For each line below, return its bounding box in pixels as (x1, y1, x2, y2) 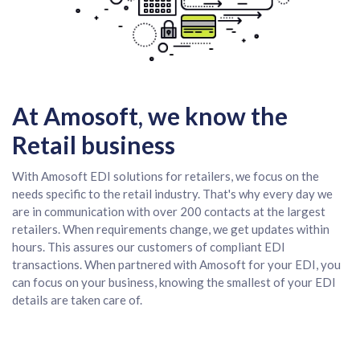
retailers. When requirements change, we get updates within (12, 222, 329, 237)
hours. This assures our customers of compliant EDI (12, 239, 285, 255)
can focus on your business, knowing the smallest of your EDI (12, 275, 336, 290)
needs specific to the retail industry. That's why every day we (12, 186, 333, 202)
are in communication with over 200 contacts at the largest (12, 204, 325, 219)
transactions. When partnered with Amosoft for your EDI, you (12, 257, 341, 272)
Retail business (12, 130, 175, 160)
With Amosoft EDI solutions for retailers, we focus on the (12, 169, 319, 184)
